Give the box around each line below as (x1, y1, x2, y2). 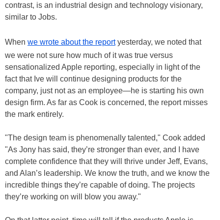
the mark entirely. (5, 110, 64, 118)
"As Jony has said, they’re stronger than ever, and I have (5, 145, 199, 154)
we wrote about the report (27, 37, 115, 46)
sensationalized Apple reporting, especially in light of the (5, 62, 200, 71)
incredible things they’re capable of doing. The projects (5, 180, 195, 189)
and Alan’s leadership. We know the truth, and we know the (5, 168, 210, 177)
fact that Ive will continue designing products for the (5, 74, 182, 83)
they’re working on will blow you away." (5, 192, 141, 201)
